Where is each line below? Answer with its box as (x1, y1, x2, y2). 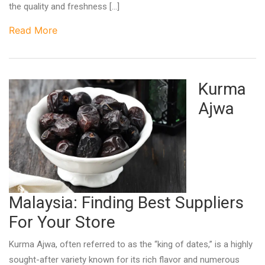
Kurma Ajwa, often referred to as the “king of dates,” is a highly (9, 238, 253, 250)
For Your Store (9, 212, 115, 232)
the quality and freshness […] (9, 1, 119, 12)
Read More (9, 24, 57, 37)
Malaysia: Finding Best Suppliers (9, 192, 244, 212)
